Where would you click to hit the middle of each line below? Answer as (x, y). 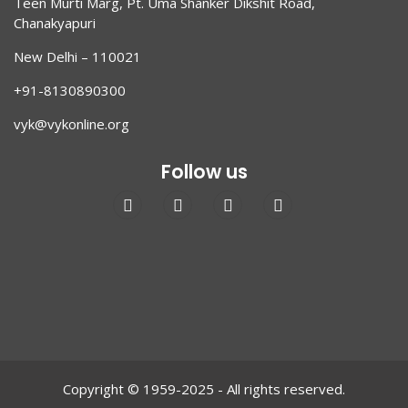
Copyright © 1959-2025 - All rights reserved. (204, 389)
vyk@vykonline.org (71, 124)
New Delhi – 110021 (77, 56)
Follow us (204, 172)
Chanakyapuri (75, 23)
